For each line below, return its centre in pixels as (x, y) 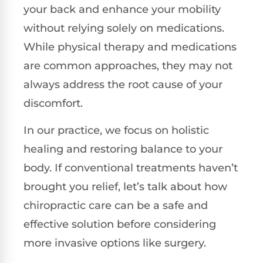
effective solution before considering (120, 224)
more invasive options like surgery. (115, 243)
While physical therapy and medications (130, 47)
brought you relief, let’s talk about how (125, 186)
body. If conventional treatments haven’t (131, 168)
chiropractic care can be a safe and (116, 205)
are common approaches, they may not (128, 65)
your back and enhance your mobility (122, 9)
